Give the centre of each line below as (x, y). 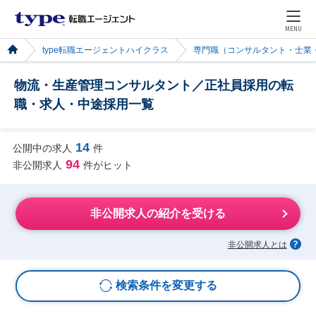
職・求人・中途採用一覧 (84, 104)
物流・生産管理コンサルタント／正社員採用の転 (154, 85)
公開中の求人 (42, 148)
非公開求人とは (257, 244)
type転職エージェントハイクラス (105, 50)
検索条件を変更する (166, 286)
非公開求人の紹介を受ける (158, 214)
